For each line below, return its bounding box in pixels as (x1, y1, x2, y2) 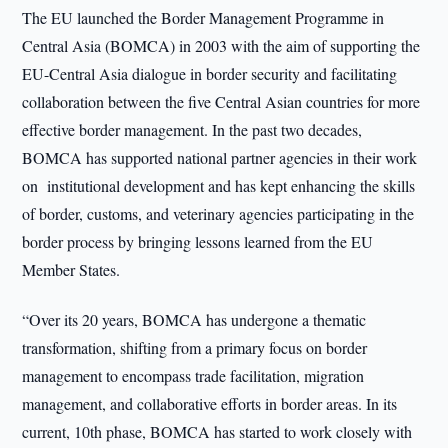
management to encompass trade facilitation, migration (22, 365, 365, 386)
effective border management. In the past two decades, (22, 119, 363, 140)
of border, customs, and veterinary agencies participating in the (22, 203, 415, 224)
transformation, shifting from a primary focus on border (22, 337, 368, 358)
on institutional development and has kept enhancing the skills (22, 175, 416, 196)
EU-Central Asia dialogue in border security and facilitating (22, 63, 398, 84)
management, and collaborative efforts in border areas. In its (22, 393, 398, 414)
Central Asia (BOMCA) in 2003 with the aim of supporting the (22, 35, 421, 56)
